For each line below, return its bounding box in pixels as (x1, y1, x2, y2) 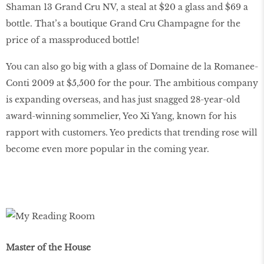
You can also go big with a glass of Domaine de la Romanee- (6, 61, 258, 72)
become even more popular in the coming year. (6, 143, 209, 154)
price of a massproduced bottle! (6, 34, 139, 45)
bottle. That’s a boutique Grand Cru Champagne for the (6, 18, 240, 29)
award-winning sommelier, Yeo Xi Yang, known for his (6, 110, 236, 121)
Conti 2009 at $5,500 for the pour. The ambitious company (6, 77, 258, 88)
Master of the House (6, 242, 91, 253)
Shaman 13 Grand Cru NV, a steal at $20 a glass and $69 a (6, 1, 248, 12)
